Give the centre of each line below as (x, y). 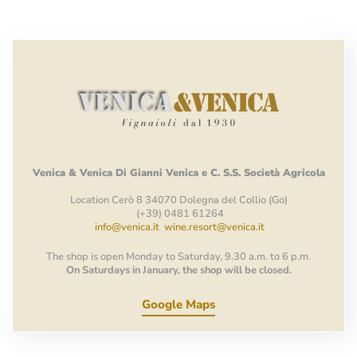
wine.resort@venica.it (214, 227)
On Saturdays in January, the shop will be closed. (178, 270)
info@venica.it (127, 227)
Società (263, 173)
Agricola (304, 173)
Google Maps (178, 304)
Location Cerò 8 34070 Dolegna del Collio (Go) (178, 200)
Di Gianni (140, 173)
